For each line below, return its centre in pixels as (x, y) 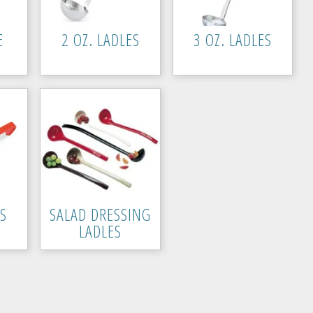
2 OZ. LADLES (100, 39)
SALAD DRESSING (101, 214)
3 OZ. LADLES (233, 39)
